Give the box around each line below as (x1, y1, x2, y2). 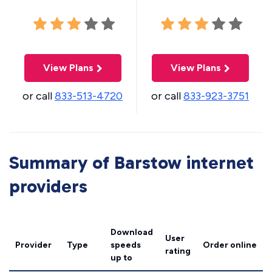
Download (110, 227, 153, 237)
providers (9, 175, 87, 197)
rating (165, 246, 191, 256)
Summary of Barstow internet (9, 152, 254, 174)
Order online (203, 240, 257, 250)
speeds (110, 240, 141, 250)
